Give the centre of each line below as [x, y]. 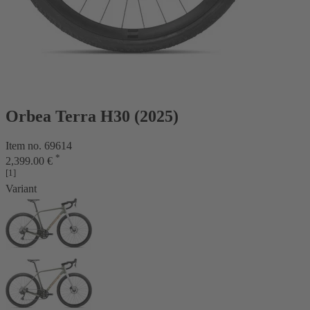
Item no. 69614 [39, 145]
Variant [21, 189]
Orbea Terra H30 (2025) [92, 116]
